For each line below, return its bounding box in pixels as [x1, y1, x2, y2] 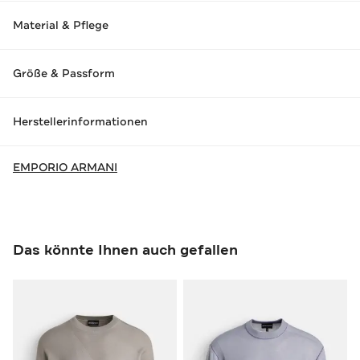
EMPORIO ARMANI [13, 159, 117, 174]
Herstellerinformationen [13, 114, 148, 129]
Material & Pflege [13, 18, 108, 33]
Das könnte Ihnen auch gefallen [13, 239, 238, 260]
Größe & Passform [13, 66, 115, 81]
